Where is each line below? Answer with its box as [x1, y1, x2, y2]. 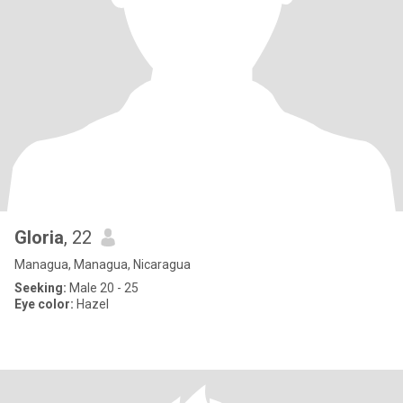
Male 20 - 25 [67, 281, 139, 295]
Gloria [14, 227, 64, 248]
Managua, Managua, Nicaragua [14, 257, 191, 272]
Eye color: [14, 297, 74, 311]
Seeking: [14, 281, 67, 295]
